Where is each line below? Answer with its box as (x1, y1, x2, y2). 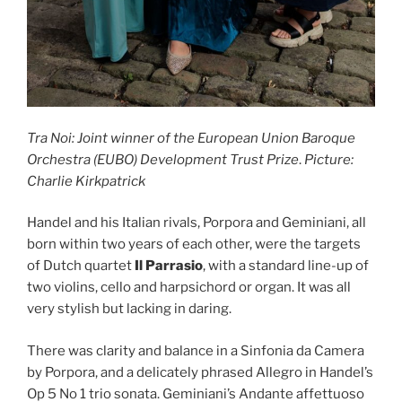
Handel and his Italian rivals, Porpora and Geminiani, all (27, 214, 366, 232)
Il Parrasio (135, 258, 203, 275)
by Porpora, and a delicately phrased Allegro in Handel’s (27, 363, 373, 380)
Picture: (304, 151, 354, 168)
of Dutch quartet (27, 258, 135, 275)
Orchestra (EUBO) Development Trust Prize (27, 151, 299, 168)
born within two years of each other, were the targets (27, 236, 361, 253)
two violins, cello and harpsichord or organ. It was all (27, 279, 351, 296)
